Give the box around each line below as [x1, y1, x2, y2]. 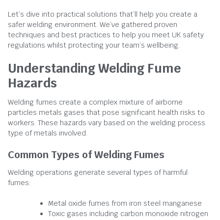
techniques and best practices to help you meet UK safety [8, 30, 204, 39]
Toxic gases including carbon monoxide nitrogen [48, 209, 208, 218]
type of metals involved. [8, 129, 87, 137]
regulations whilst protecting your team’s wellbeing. [8, 41, 180, 50]
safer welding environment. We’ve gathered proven [8, 20, 177, 29]
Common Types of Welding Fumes [8, 148, 165, 161]
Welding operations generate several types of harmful [8, 168, 188, 177]
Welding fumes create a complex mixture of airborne [8, 98, 183, 107]
